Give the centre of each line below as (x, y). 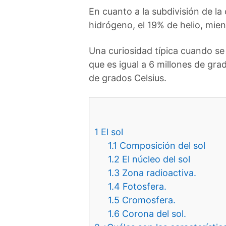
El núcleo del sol (155, 159)
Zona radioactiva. (158, 173)
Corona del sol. (153, 214)
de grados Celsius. (128, 78)
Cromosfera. (148, 200)
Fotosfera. (143, 186)
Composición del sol (161, 146)
